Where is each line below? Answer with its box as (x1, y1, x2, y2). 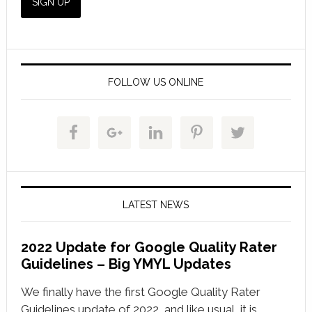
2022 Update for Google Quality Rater (20, 238, 277, 256)
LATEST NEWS (123, 198, 189, 210)
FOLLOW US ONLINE (108, 76, 204, 88)
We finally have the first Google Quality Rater (20, 284, 260, 299)
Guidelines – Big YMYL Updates (20, 255, 231, 272)
